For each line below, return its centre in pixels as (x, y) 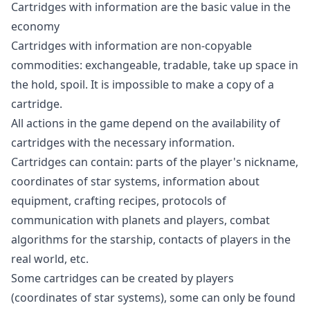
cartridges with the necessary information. (123, 143)
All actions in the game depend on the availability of (146, 123)
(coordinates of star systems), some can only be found (153, 298)
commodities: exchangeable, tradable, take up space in (155, 65)
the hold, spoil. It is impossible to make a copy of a (143, 84)
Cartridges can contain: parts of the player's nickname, (155, 162)
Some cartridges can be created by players (122, 278)
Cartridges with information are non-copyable (131, 46)
